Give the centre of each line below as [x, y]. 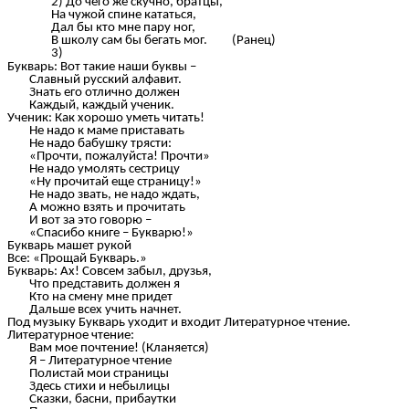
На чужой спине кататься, [124, 16]
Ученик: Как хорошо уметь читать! [106, 118]
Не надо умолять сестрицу [94, 169]
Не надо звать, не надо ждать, [104, 194]
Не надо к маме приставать [96, 131]
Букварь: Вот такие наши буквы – [102, 67]
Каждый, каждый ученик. [91, 105]
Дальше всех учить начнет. [94, 309]
